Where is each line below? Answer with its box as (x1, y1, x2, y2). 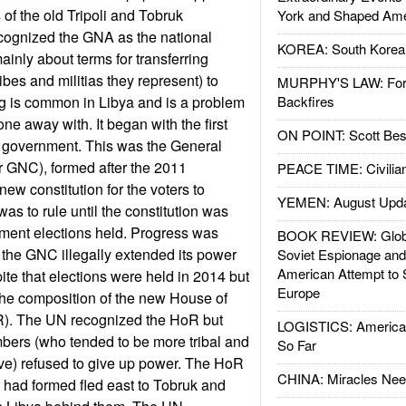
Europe (276, 283, 320, 302)
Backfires (276, 92, 334, 111)
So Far (276, 335, 316, 354)
